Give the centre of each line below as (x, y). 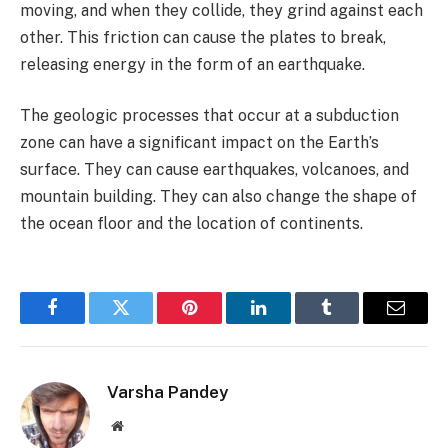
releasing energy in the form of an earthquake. (192, 64)
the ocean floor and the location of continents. (191, 224)
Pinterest (220, 322)
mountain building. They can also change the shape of (218, 197)
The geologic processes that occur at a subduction (209, 116)
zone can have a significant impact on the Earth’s (199, 143)
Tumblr (352, 322)
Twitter (145, 322)
